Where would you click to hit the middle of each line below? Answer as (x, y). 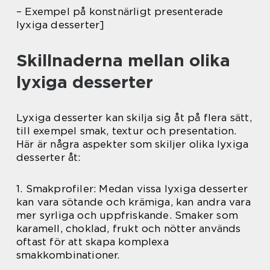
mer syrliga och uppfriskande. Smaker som (127, 215)
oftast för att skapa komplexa (93, 242)
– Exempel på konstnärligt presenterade (120, 12)
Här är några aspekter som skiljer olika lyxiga (133, 144)
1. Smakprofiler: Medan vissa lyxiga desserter (132, 189)
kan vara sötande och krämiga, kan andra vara (133, 202)
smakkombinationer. (68, 255)
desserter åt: (49, 158)
